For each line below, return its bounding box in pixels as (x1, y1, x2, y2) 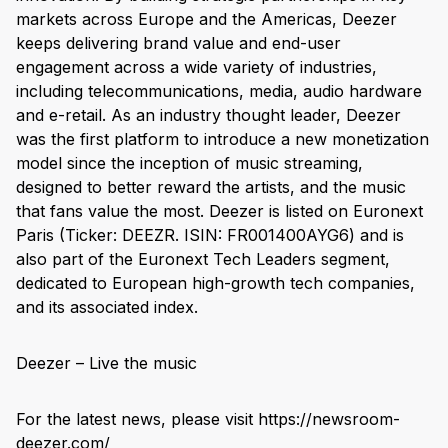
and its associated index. (16, 297, 198, 318)
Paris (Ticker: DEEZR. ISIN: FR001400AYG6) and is (16, 225, 404, 246)
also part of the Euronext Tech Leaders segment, (16, 249, 390, 270)
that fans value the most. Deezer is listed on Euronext (16, 201, 423, 222)
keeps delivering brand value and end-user (16, 33, 341, 54)
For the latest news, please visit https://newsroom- (16, 409, 400, 430)
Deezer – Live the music (16, 353, 197, 374)
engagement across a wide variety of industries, (16, 57, 377, 78)
